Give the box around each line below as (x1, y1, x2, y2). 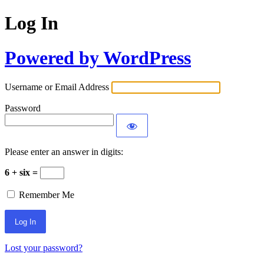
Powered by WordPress (5, 47, 191, 68)
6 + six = (5, 167, 40, 178)
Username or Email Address (5, 82, 109, 93)
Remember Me (19, 190, 74, 200)
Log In (5, 12, 58, 34)
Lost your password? (5, 243, 82, 253)
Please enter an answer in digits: (5, 147, 123, 157)
